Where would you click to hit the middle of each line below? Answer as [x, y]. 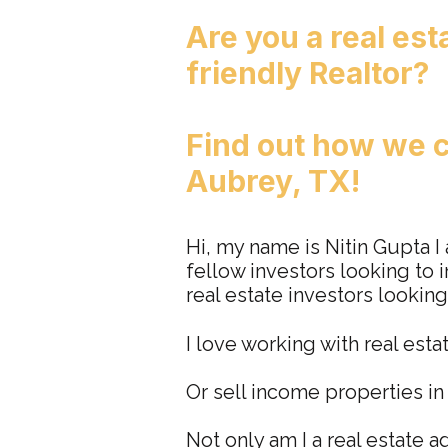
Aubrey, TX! [273, 181]
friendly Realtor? [307, 73]
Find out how [284, 145]
